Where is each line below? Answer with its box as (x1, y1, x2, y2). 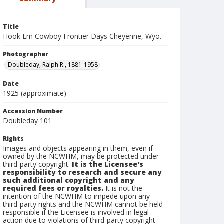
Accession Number (3, 107, 63, 115)
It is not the (103, 183, 142, 193)
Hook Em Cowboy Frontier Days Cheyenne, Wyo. (3, 31, 161, 41)
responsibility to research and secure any (3, 167, 162, 177)
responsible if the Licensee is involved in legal (3, 207, 149, 217)
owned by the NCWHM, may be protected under (3, 151, 159, 161)
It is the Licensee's (72, 159, 143, 169)
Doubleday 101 (3, 116, 52, 125)
